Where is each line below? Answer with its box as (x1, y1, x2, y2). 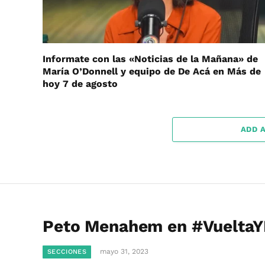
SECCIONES (47, 248, 86, 256)
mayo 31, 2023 (99, 247, 148, 256)
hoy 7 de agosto (43, 78, 118, 89)
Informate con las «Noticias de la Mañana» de (43, 53, 258, 64)
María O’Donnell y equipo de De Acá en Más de (43, 66, 261, 77)
